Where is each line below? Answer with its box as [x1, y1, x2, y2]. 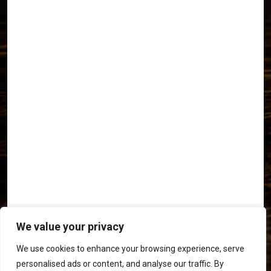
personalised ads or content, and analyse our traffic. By [16, 259, 224, 269]
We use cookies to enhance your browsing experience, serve [16, 244, 244, 253]
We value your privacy [16, 220, 124, 233]
